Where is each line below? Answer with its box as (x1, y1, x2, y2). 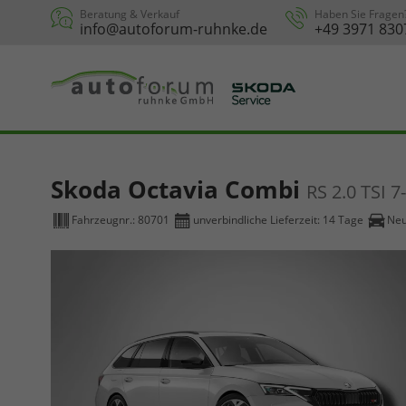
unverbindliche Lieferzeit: (193, 212, 323, 228)
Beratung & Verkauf (80, 6, 179, 22)
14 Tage (323, 212, 363, 228)
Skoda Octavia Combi (51, 173, 306, 206)
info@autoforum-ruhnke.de (80, 19, 267, 39)
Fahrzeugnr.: (72, 212, 138, 228)
